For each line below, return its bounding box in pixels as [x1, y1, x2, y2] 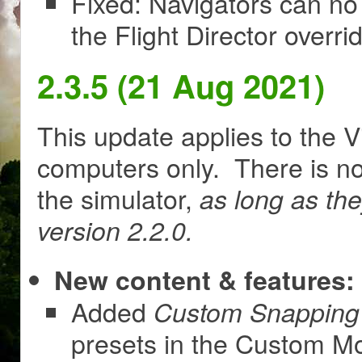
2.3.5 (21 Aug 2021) [37, 62, 325, 109]
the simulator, [37, 179, 200, 217]
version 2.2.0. [37, 211, 193, 248]
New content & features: [54, 260, 355, 298]
